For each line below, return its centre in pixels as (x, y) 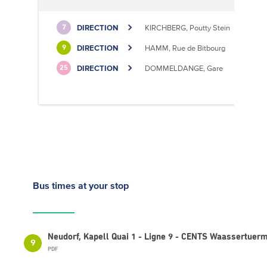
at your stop (103, 185)
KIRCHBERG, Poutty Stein (187, 27)
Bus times (55, 185)
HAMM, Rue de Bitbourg (185, 48)
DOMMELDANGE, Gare (184, 68)
